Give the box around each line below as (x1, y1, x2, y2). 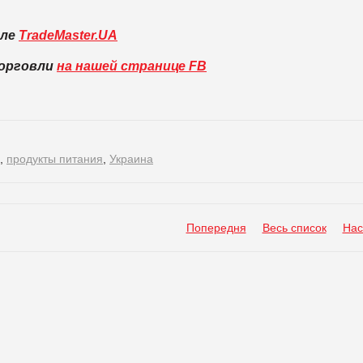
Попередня (186, 220, 246, 234)
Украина (109, 152, 153, 165)
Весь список (262, 220, 327, 234)
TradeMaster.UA (19, 28, 117, 42)
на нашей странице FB (57, 58, 207, 73)
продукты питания (6, 152, 103, 165)
